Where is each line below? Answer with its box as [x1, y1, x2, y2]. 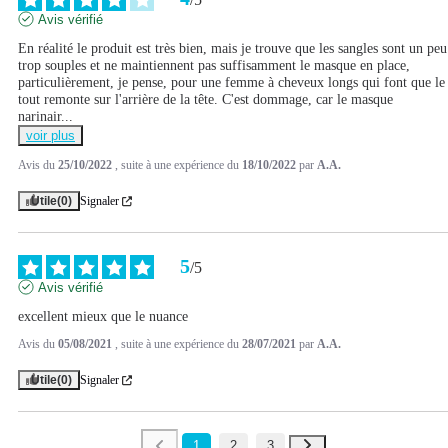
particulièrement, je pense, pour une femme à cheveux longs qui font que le [18, 75, 445, 91]
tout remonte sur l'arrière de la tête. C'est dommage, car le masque [18, 92, 393, 108]
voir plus [26, 128, 75, 144]
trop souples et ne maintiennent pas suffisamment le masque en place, [18, 58, 410, 74]
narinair [18, 109, 61, 125]
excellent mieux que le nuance [18, 309, 188, 325]
